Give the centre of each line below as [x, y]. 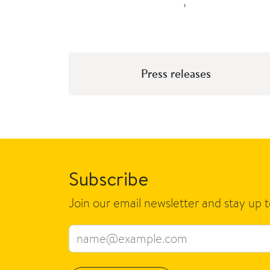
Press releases [176, 73]
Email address [104, 234]
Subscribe [108, 178]
